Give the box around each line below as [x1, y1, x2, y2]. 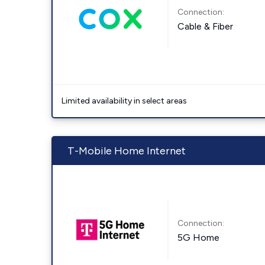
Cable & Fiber [177, 20, 234, 32]
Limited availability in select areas [62, 96, 187, 106]
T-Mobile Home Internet [67, 144, 186, 157]
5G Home [177, 231, 220, 243]
